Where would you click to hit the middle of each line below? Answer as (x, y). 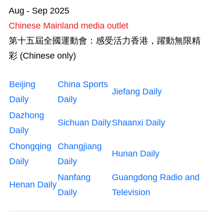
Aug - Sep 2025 (39, 10)
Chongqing (30, 146)
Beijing (22, 84)
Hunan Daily (136, 153)
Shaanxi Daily (139, 122)
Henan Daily (33, 184)
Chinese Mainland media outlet (69, 25)
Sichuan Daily (84, 122)
